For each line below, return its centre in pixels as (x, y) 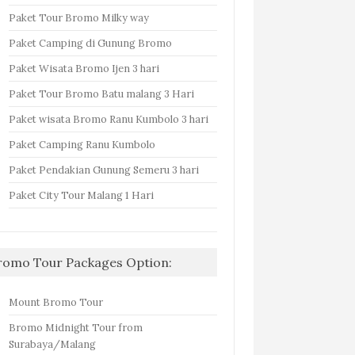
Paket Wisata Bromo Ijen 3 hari (84, 68)
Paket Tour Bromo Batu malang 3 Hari (102, 93)
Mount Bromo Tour (56, 302)
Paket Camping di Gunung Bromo (91, 42)
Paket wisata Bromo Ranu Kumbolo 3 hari (109, 118)
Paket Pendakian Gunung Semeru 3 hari (104, 169)
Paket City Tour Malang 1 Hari (82, 195)
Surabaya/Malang (53, 344)
